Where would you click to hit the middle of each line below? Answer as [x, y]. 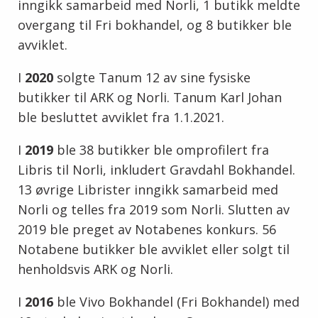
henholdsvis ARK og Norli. [95, 269]
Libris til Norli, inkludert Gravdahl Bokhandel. [157, 170]
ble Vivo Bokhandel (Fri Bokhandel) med [176, 302]
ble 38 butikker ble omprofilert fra [161, 150]
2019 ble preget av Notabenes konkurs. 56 [147, 230]
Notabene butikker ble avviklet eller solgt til [154, 250]
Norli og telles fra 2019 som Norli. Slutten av [154, 210]
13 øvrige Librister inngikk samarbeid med [148, 190]
